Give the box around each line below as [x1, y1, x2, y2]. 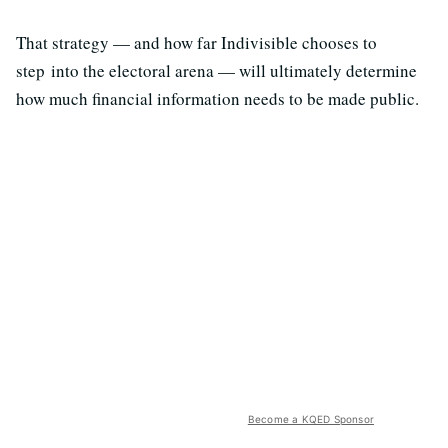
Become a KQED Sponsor [247, 413, 374, 426]
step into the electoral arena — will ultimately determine [16, 59, 417, 83]
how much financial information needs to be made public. [16, 87, 419, 111]
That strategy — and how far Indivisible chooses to [16, 31, 377, 55]
